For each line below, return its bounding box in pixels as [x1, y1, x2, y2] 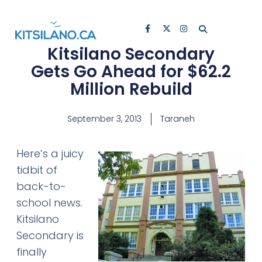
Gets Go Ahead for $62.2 [31, 60, 231, 83]
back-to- [16, 178, 66, 194]
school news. [16, 195, 82, 210]
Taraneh [160, 112, 195, 125]
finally [16, 244, 47, 259]
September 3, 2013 [67, 112, 142, 125]
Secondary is [16, 227, 84, 243]
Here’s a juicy [16, 146, 84, 161]
